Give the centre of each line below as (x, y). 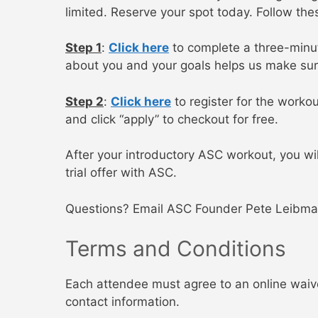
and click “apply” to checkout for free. (172, 119)
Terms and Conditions (176, 249)
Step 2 (84, 101)
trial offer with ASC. (121, 173)
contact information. (122, 302)
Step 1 (83, 48)
